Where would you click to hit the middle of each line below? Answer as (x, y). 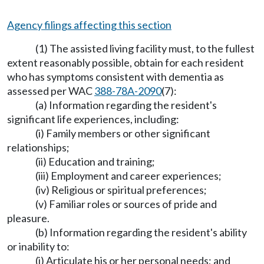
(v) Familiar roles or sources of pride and (126, 204)
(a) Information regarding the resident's (126, 105)
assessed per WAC (51, 91)
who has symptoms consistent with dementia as (115, 77)
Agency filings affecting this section (89, 25)
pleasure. (28, 218)
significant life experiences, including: (93, 119)
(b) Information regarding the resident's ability (141, 232)
